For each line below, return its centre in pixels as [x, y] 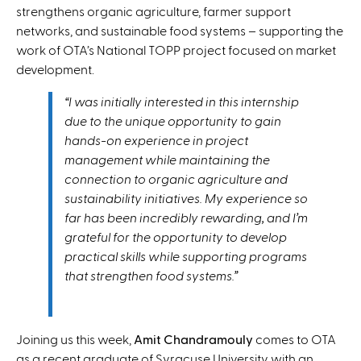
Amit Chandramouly [193, 338]
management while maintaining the [167, 159]
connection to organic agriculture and [176, 178]
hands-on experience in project [156, 139]
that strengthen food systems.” [151, 275]
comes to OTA [295, 338]
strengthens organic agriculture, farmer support [154, 10]
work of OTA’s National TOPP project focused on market [176, 49]
